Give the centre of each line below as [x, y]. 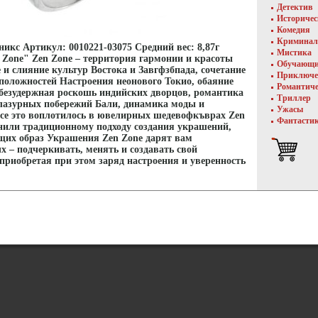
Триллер [294, 98]
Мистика [294, 53]
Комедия [294, 30]
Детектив [295, 7]
